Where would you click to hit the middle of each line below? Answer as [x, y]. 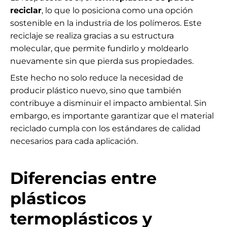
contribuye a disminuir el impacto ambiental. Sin [108, 103]
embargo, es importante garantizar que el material [112, 116]
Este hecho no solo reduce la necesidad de [97, 78]
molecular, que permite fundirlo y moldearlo [99, 49]
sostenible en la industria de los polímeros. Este [106, 23]
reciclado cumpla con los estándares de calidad [105, 129]
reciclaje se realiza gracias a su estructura [92, 36]
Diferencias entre [83, 178]
